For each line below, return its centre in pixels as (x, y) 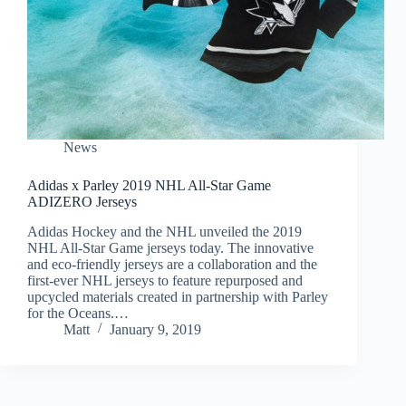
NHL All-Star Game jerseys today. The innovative (170, 248)
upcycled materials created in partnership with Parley (178, 297)
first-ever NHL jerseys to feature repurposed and (165, 281)
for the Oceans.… (78, 314)
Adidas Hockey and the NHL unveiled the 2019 (164, 232)
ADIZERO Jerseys (82, 202)
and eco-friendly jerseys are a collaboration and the (172, 265)
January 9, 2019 (155, 330)
